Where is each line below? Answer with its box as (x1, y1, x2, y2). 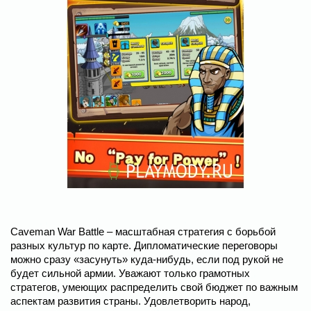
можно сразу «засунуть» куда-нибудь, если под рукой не (10, 253, 283, 265)
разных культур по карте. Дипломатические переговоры (10, 239, 278, 251)
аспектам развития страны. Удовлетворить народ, (10, 295, 251, 307)
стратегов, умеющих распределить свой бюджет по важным (10, 281, 298, 293)
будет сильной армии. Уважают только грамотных (10, 267, 250, 279)
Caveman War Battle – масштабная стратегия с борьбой (10, 226, 276, 237)
